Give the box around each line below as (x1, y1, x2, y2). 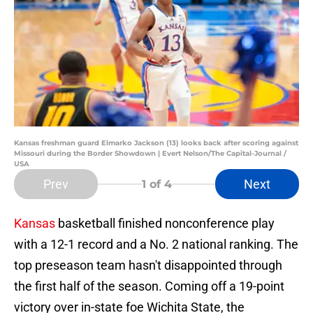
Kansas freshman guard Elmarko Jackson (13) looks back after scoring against (14, 138, 298, 148)
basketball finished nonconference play (55, 216, 275, 231)
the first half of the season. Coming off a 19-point (14, 279, 284, 294)
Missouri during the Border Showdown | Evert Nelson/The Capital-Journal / (14, 149, 286, 159)
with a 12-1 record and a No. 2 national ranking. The (14, 237, 298, 252)
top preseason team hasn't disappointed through (14, 258, 282, 273)
